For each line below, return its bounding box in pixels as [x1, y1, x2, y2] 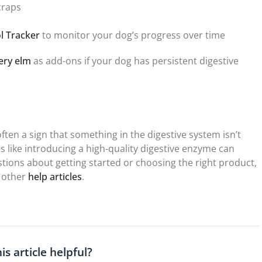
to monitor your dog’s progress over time [40, 29, 225, 42]
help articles [28, 170, 82, 184]
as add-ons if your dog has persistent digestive [31, 54, 239, 68]
